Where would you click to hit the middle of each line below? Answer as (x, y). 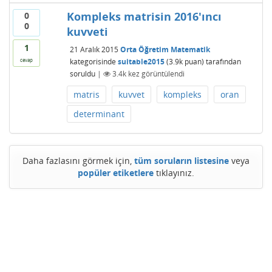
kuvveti (87, 32)
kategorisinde (93, 61)
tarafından (224, 61)
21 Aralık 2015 (94, 49)
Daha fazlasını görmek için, (78, 161)
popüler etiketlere (116, 173)
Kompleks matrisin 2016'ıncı (144, 17)
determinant (99, 114)
